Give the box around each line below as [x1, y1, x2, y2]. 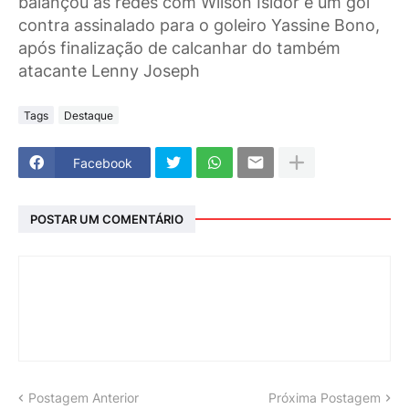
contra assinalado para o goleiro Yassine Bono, [18, 16, 380, 36]
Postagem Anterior [28, 390, 139, 406]
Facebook [73, 154, 132, 171]
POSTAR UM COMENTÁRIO [30, 211, 184, 226]
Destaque [64, 108, 113, 122]
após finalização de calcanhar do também [18, 38, 341, 58]
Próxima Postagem [268, 390, 381, 406]
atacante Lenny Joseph [18, 61, 200, 81]
